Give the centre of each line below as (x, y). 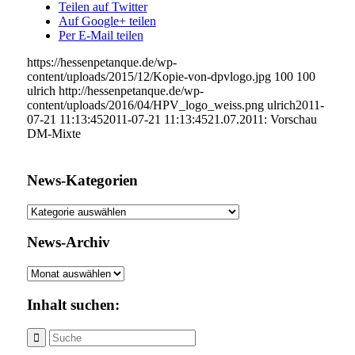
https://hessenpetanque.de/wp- (101, 63)
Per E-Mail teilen (101, 36)
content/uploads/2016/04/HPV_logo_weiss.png (145, 105)
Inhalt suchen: (73, 304)
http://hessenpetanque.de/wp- (131, 91)
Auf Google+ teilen (107, 21)
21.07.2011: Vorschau (262, 120)
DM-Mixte (53, 134)
